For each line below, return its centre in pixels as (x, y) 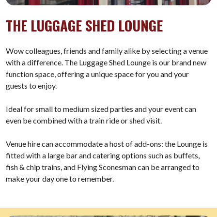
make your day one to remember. (60, 178)
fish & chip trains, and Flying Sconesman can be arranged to (103, 167)
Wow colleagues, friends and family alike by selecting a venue (107, 51)
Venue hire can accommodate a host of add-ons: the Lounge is (107, 144)
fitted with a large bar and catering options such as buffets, (103, 155)
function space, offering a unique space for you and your (97, 74)
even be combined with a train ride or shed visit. (84, 120)
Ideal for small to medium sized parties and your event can (101, 109)
